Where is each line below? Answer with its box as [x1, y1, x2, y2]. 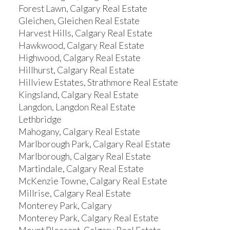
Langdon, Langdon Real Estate [18, 102, 136, 113]
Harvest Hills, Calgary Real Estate [18, 28, 152, 39]
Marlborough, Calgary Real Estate [18, 151, 151, 162]
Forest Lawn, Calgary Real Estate [18, 3, 147, 14]
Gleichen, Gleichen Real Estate [18, 15, 140, 27]
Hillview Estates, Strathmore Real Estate [18, 77, 178, 88]
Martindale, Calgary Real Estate [18, 163, 144, 175]
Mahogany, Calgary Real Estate [18, 126, 140, 138]
